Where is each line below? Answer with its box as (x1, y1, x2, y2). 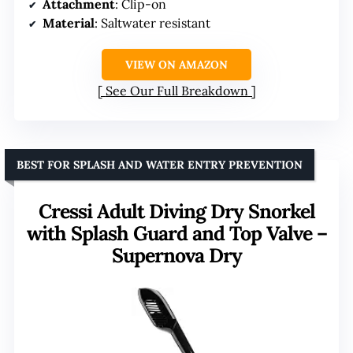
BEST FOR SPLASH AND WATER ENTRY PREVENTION (17, 157, 303, 172)
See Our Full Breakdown (105, 82, 248, 98)
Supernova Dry (111, 242, 242, 268)
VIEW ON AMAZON (125, 57, 228, 72)
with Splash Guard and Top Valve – (26, 220, 327, 246)
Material (43, 14, 95, 31)
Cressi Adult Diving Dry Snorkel (38, 198, 315, 224)
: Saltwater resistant (95, 14, 210, 31)
